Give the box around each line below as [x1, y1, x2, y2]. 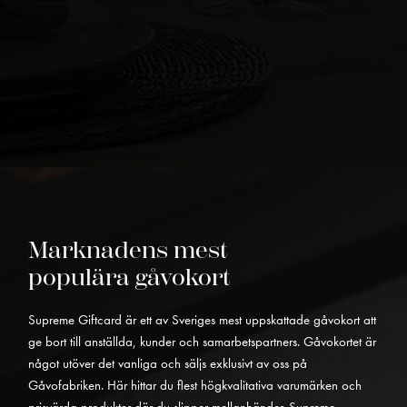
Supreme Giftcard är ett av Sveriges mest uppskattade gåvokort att [27, 310, 376, 329]
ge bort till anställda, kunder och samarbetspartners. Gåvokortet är [27, 332, 376, 351]
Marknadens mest [27, 235, 227, 265]
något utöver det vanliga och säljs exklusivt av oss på [27, 353, 307, 372]
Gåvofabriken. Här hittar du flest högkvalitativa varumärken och [27, 375, 362, 394]
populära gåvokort [27, 263, 230, 293]
